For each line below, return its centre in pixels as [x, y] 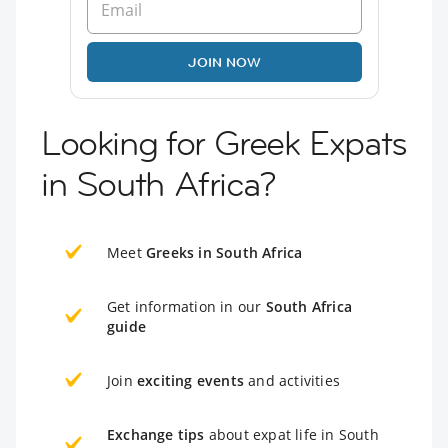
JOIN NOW [224, 62]
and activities [292, 381]
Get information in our [186, 307]
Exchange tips [156, 435]
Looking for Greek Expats [224, 143]
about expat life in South [291, 435]
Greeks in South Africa [224, 253]
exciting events [190, 381]
